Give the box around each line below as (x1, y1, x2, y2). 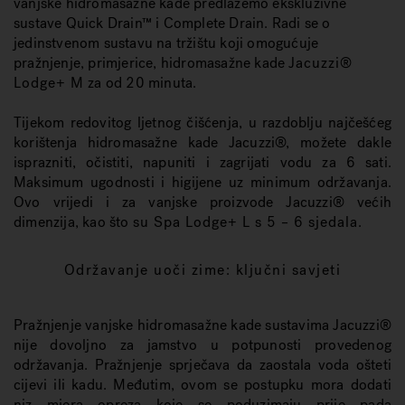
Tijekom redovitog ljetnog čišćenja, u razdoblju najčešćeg (14, 113, 391, 132)
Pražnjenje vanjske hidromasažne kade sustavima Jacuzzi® (14, 316, 392, 334)
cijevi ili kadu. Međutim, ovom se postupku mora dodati (14, 375, 391, 394)
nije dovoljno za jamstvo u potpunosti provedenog (14, 335, 391, 354)
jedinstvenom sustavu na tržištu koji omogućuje (14, 33, 319, 52)
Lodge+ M (14, 73, 84, 92)
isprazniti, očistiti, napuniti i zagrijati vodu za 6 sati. (14, 153, 391, 172)
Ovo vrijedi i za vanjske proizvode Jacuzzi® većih (14, 193, 391, 212)
